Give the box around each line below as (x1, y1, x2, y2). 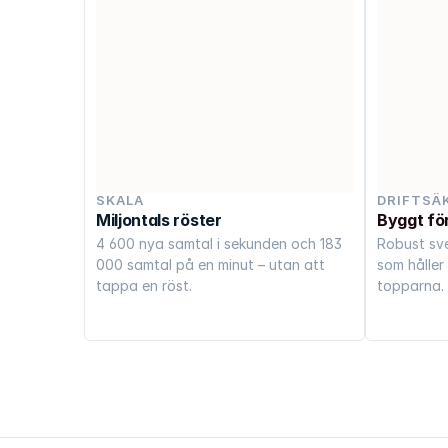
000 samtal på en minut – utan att (96, 255, 325, 273)
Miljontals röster (96, 209, 222, 230)
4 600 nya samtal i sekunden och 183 (96, 234, 342, 252)
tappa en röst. (96, 276, 192, 294)
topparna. (377, 276, 444, 294)
